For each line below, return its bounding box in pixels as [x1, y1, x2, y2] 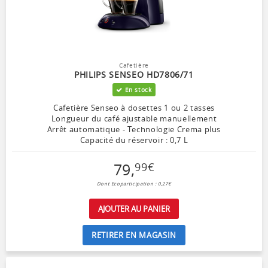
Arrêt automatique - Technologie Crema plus [47, 123, 221, 135]
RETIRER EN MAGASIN [92, 229, 176, 240]
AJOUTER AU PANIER [98, 203, 170, 214]
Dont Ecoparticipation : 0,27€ [96, 180, 172, 187]
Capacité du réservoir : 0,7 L [80, 134, 188, 145]
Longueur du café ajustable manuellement [51, 112, 217, 124]
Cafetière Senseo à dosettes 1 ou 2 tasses [53, 102, 215, 113]
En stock [122, 85, 152, 94]
